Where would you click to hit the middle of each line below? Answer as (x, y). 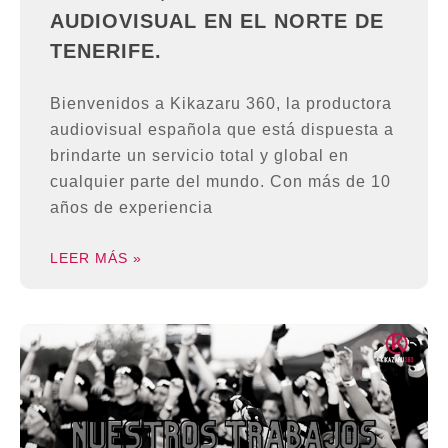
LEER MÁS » (96, 258)
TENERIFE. (106, 51)
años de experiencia (131, 208)
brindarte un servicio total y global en (199, 156)
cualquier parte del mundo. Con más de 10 (220, 182)
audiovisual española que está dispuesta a (222, 130)
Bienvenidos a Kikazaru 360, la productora (221, 104)
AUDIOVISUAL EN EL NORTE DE (217, 21)
